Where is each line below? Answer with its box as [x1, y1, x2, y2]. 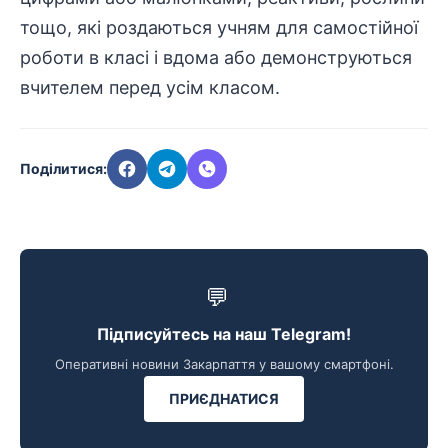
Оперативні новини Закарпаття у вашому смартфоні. [54, 356, 394, 372]
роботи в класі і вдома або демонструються [20, 47, 412, 68]
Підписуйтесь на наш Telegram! [97, 324, 351, 344]
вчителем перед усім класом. [20, 77, 280, 98]
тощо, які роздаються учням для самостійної [20, 17, 418, 38]
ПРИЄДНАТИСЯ [169, 390, 279, 407]
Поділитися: [20, 160, 107, 177]
